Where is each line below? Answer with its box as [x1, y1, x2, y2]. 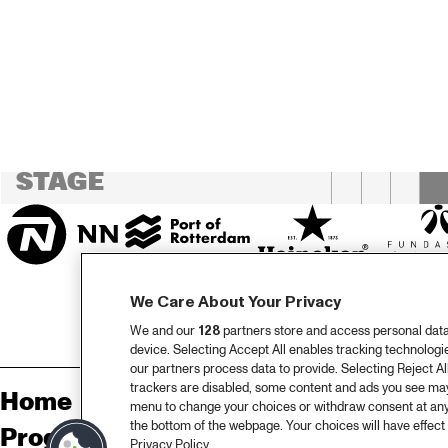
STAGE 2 [16, 99, 127, 125]
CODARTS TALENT [16, 144, 258, 170]
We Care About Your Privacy [130, 291, 341, 313]
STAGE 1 [16, 29, 122, 55]
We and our [130, 322, 198, 340]
